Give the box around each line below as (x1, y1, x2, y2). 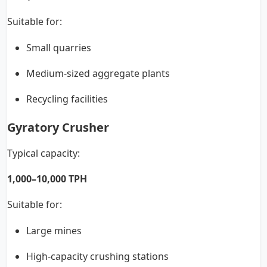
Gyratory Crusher (7, 119, 109, 136)
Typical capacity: (7, 147, 80, 160)
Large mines (26, 224, 82, 238)
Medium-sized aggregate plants (26, 67, 170, 80)
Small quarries (26, 41, 91, 55)
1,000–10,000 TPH (7, 172, 87, 186)
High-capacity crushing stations (26, 250, 169, 263)
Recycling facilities (26, 92, 108, 106)
